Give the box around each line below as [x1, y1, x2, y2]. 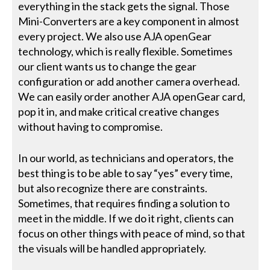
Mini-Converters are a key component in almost [18, 14, 240, 28]
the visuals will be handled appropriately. [18, 242, 209, 255]
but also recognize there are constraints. [18, 181, 208, 195]
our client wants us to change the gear [18, 60, 197, 73]
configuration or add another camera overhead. [18, 75, 240, 88]
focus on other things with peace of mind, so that [18, 227, 246, 240]
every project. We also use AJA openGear [18, 30, 212, 43]
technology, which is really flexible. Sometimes [18, 45, 233, 58]
